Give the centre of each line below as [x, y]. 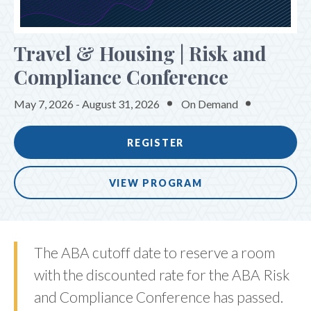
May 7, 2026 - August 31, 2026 [87, 103]
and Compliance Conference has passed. [159, 296]
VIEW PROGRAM [155, 183]
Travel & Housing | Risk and [140, 53]
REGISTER [155, 142]
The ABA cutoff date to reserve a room [154, 252]
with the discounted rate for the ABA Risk [162, 274]
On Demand [210, 103]
